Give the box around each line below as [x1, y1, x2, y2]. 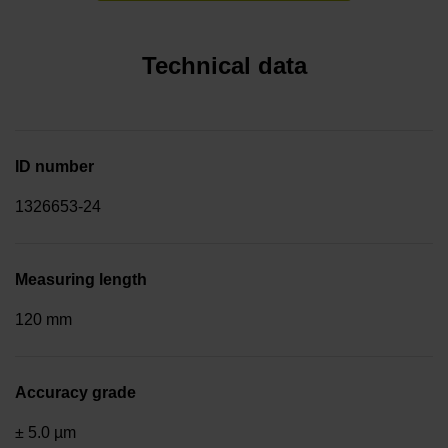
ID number [15, 157, 94, 175]
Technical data [141, 51, 307, 79]
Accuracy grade [15, 383, 136, 401]
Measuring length [15, 270, 147, 288]
